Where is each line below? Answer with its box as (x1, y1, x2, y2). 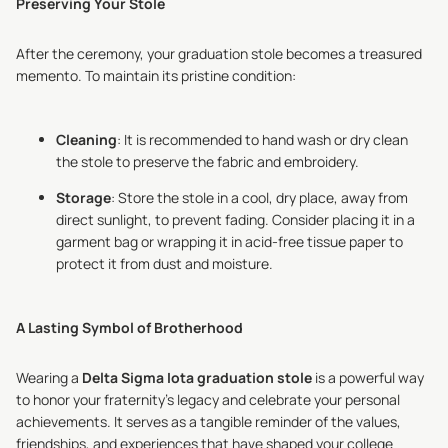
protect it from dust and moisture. (56, 254, 273, 273)
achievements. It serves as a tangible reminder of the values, (16, 412, 401, 431)
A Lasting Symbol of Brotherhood (16, 318, 243, 337)
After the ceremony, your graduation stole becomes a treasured (16, 44, 422, 63)
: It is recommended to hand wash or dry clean (117, 130, 408, 149)
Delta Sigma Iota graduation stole (82, 368, 312, 387)
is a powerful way (312, 368, 424, 387)
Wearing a (16, 368, 82, 387)
